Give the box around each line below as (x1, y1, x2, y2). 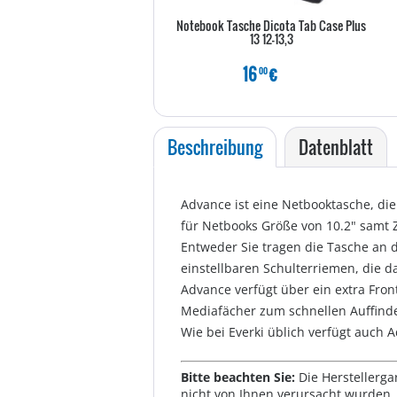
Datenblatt (299, 134, 373, 160)
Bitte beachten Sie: (181, 369, 299, 385)
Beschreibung (167, 134, 262, 160)
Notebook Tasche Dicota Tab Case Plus (176, 16, 366, 35)
